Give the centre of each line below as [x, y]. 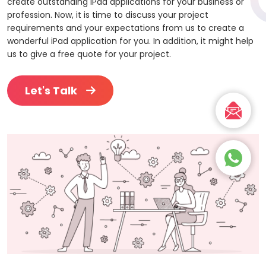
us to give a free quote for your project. [89, 54]
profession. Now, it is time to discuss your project [108, 15]
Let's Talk [51, 90]
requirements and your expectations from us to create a [126, 28]
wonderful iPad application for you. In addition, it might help [130, 41]
